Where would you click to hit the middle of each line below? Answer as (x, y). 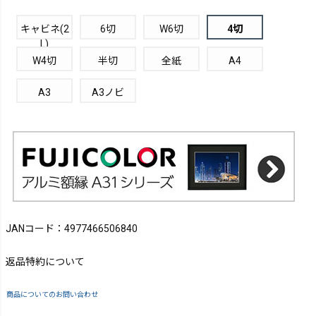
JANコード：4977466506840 (72, 229)
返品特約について (45, 262)
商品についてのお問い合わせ (52, 295)
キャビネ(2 (44, 29)
